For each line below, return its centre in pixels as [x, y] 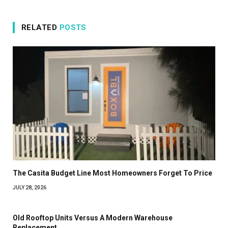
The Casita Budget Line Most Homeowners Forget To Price [112, 173]
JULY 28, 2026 [30, 187]
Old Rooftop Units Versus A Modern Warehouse [93, 218]
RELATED [40, 27]
